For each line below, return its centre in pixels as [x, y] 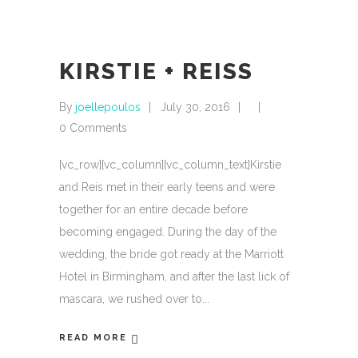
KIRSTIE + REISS [156, 72]
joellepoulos [108, 107]
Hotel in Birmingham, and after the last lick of [174, 276]
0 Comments [93, 128]
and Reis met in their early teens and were [167, 187]
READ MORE [93, 338]
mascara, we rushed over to [131, 299]
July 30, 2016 [195, 107]
